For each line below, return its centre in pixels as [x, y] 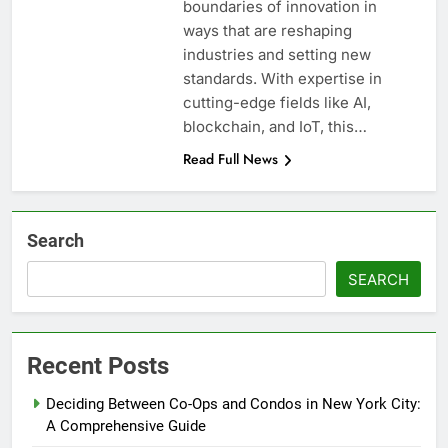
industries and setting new [276, 55]
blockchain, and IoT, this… [274, 127]
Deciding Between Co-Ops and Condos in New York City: [233, 404]
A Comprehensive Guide [126, 426]
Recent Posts [98, 366]
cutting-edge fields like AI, [276, 103]
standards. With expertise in [282, 79]
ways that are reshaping [267, 31]
